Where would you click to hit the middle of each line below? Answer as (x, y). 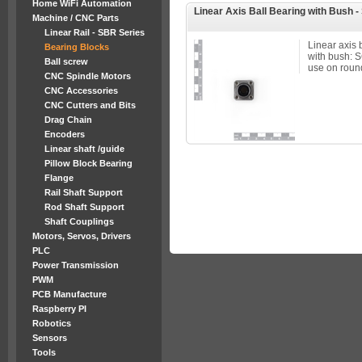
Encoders (65, 134)
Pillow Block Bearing (88, 163)
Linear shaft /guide (84, 149)
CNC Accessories (81, 90)
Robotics (52, 323)
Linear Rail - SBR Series (95, 32)
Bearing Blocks (77, 47)
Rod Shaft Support (84, 207)
